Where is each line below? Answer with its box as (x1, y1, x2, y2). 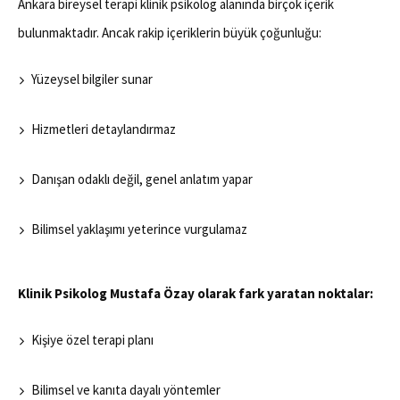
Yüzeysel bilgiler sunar (31, 71, 153, 88)
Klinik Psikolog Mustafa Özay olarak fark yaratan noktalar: (18, 285, 373, 303)
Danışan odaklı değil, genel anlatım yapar (31, 171, 253, 188)
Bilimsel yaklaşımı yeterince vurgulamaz (31, 221, 247, 238)
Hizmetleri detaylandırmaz (31, 121, 176, 138)
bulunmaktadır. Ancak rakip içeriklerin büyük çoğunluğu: (18, 24, 321, 42)
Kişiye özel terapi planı (31, 331, 154, 349)
